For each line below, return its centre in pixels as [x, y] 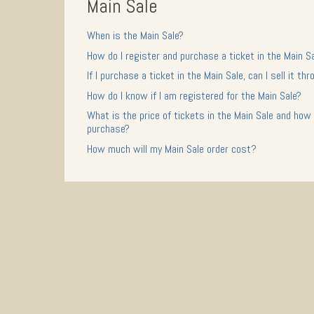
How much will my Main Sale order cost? [172, 149]
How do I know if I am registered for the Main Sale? [194, 95]
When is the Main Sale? [135, 35]
